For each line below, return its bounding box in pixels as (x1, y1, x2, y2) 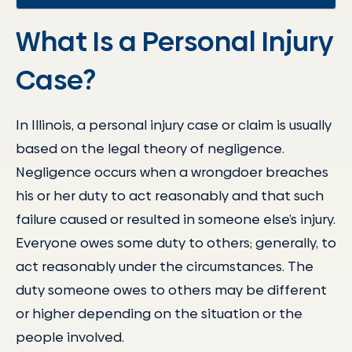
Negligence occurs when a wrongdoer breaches (16, 162, 328, 181)
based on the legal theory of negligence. (16, 138, 284, 158)
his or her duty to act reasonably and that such (16, 185, 324, 205)
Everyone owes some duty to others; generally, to (16, 233, 336, 252)
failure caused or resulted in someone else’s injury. (16, 209, 335, 229)
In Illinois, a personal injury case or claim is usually (16, 115, 332, 134)
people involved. (16, 327, 124, 346)
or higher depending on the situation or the (16, 303, 302, 323)
